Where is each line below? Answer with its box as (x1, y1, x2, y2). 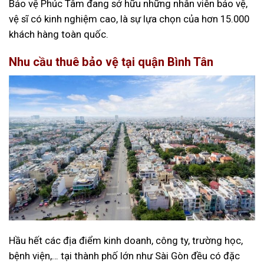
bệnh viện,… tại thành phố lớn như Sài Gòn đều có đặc (9, 249, 240, 262)
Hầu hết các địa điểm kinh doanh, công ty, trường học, (9, 234, 243, 246)
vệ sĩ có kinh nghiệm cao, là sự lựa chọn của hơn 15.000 (9, 13, 249, 25)
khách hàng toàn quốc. (9, 28, 108, 41)
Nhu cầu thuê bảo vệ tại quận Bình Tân (9, 55, 213, 70)
